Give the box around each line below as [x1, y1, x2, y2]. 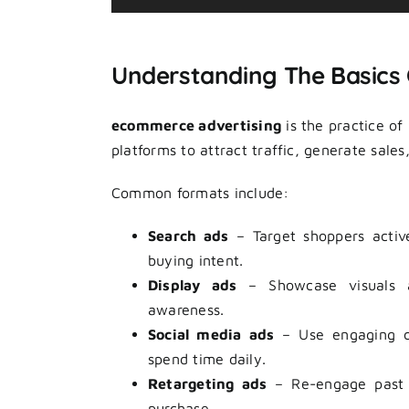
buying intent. [148, 252, 244, 268]
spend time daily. [148, 351, 267, 367]
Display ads [148, 277, 237, 293]
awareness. [148, 301, 225, 318]
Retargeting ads [148, 375, 267, 392]
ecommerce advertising [111, 117, 282, 133]
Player [110, 4, 154, 20]
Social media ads [148, 326, 275, 342]
